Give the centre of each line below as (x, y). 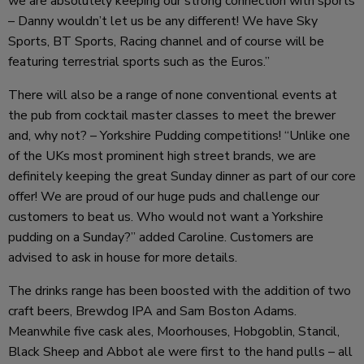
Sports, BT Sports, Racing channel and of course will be (166, 41)
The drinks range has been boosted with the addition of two (180, 290)
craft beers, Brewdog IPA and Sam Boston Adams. (152, 311)
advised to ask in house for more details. (123, 257)
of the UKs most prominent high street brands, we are (162, 156)
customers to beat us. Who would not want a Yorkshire (166, 217)
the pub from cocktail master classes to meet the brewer (172, 115)
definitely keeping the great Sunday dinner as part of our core (182, 176)
